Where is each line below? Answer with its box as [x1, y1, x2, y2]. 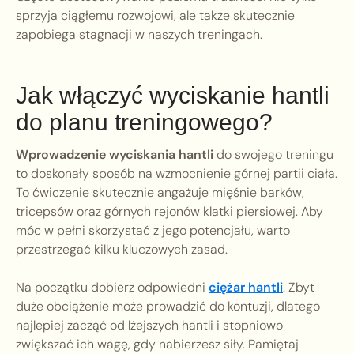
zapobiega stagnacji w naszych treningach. [16, 26, 262, 43]
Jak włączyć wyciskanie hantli [16, 82, 330, 109]
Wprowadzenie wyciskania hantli [16, 146, 213, 164]
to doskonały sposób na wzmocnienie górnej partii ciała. [16, 165, 337, 183]
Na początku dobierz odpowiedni [16, 279, 209, 296]
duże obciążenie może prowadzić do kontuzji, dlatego [16, 298, 320, 315]
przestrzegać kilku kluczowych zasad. [16, 241, 228, 258]
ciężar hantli [209, 279, 283, 296]
